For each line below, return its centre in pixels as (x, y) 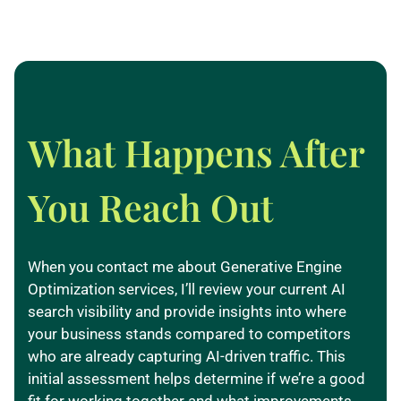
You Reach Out (150, 207)
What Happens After (196, 153)
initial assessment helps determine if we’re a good (196, 379)
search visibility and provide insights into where (187, 312)
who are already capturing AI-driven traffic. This (187, 357)
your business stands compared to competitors (189, 334)
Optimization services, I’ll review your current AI (187, 290)
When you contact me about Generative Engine (185, 267)
